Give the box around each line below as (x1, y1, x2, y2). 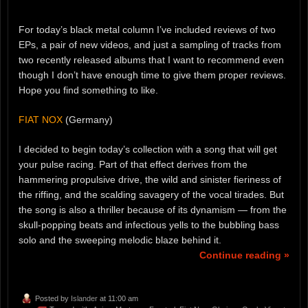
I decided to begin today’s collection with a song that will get (19, 143, 277, 155)
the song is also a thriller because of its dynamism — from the (19, 203, 287, 215)
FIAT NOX (19, 113, 63, 125)
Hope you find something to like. (19, 84, 158, 96)
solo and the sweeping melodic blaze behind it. (19, 234, 221, 245)
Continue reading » (199, 249, 289, 261)
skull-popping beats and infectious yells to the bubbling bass (19, 219, 279, 230)
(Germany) (63, 113, 113, 125)
